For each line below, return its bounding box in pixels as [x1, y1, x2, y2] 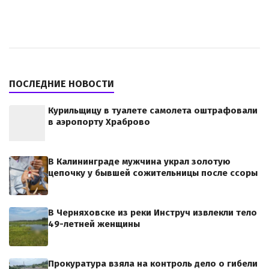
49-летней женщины [48, 218, 140, 229]
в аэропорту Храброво [48, 116, 150, 127]
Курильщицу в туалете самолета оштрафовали [48, 104, 258, 116]
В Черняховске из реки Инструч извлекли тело [48, 207, 257, 218]
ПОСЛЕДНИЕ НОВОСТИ [9, 77, 114, 89]
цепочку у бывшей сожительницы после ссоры [48, 167, 258, 178]
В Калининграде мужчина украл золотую [48, 156, 231, 167]
